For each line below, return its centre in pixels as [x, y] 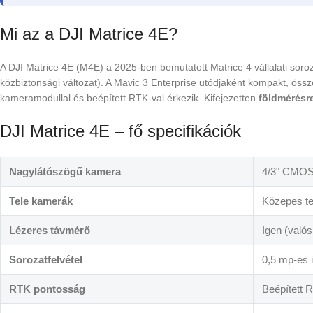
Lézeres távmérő [50, 231]
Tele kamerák [41, 201]
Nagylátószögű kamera [65, 172]
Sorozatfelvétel [46, 260]
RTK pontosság [47, 289]
